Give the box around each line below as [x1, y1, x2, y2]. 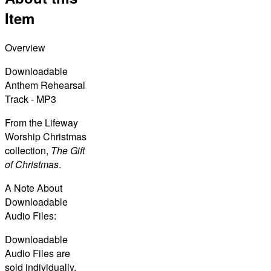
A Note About [5, 180, 62, 195]
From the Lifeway [5, 115, 78, 129]
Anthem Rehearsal [5, 77, 85, 92]
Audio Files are [5, 246, 70, 260]
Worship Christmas [5, 129, 87, 143]
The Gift [51, 143, 85, 157]
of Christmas [5, 157, 59, 171]
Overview [5, 40, 45, 54]
